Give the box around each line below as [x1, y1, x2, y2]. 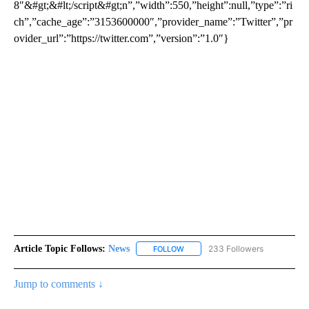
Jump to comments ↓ [14, 277, 103, 290]
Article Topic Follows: [14, 243, 106, 254]
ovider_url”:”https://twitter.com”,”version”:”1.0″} [14, 32, 229, 44]
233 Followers [208, 243, 263, 254]
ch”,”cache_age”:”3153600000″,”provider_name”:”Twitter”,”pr [14, 15, 292, 28]
